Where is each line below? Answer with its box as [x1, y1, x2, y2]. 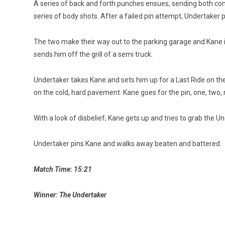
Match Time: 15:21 [34, 165, 92, 173]
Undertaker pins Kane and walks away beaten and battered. [34, 139, 221, 148]
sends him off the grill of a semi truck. [34, 50, 153, 58]
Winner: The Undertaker [34, 190, 106, 199]
